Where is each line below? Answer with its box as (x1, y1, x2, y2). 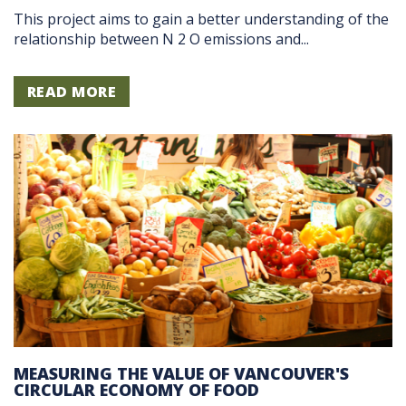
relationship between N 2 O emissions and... (14, 29, 309, 50)
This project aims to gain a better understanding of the (14, 9, 389, 30)
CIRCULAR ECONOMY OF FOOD (14, 379, 259, 401)
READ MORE (27, 82, 117, 102)
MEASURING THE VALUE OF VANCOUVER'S (14, 362, 349, 385)
